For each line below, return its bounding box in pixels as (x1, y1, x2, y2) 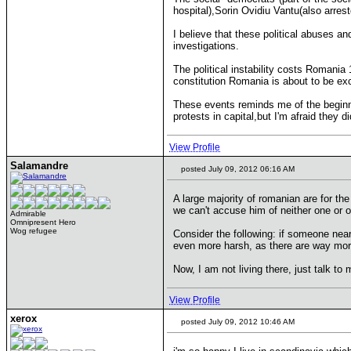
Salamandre (10, 160, 68, 172)
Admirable (10, 209, 46, 218)
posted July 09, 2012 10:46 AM (179, 317, 295, 326)
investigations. (173, 40, 239, 52)
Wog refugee (10, 226, 57, 235)
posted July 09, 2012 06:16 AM (179, 165, 295, 173)
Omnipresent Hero (10, 218, 76, 226)
